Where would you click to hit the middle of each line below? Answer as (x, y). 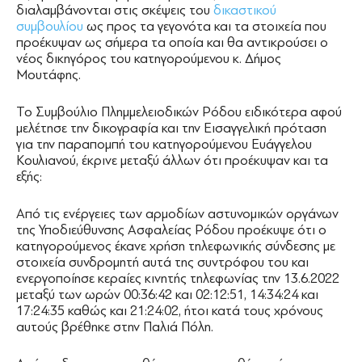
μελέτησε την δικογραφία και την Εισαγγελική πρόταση (171, 128)
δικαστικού (245, 10)
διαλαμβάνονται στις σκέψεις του (115, 10)
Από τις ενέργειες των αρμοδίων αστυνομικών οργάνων (177, 213)
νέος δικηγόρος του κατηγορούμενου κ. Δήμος (149, 58)
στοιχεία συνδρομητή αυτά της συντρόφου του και (162, 262)
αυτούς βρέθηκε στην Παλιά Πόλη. (115, 326)
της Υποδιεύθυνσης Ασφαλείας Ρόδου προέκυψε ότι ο (171, 229)
